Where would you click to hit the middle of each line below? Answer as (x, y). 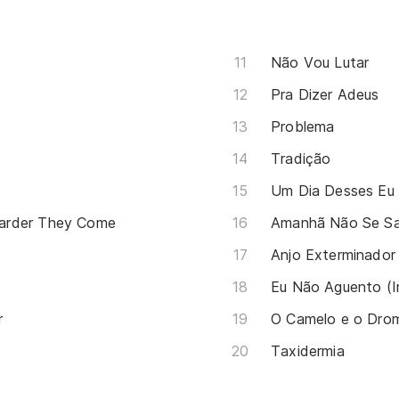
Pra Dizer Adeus (325, 95)
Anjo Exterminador (334, 255)
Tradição (301, 159)
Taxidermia (308, 351)
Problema (303, 127)
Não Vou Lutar (320, 63)
